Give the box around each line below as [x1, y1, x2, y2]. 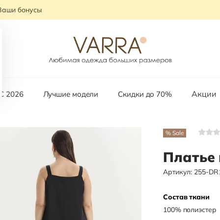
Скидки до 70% [118, 89, 172, 99]
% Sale [165, 129, 184, 137]
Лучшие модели [43, 89, 99, 99]
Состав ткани [163, 192, 210, 201]
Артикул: [163, 167, 194, 176]
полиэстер [183, 205, 217, 214]
